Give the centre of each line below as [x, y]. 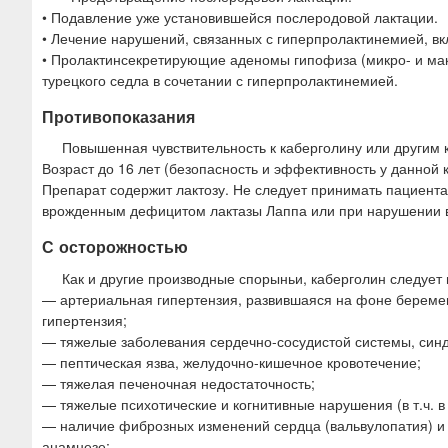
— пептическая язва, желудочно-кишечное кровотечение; [231, 361]
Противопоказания [118, 117]
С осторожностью [115, 247]
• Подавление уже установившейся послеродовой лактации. [240, 17]
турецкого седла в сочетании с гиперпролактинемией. [220, 80]
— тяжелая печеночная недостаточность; [178, 382]
